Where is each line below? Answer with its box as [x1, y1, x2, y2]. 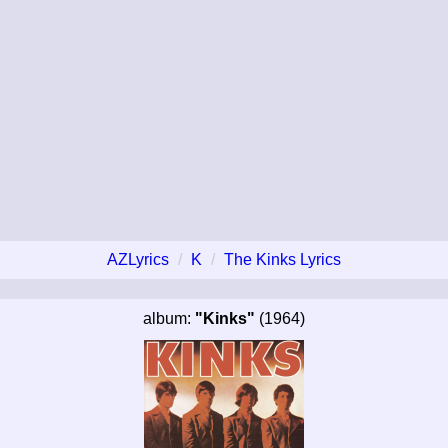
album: [143, 309, 195, 327]
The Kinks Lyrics [224, 250, 341, 268]
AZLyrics [107, 250, 169, 268]
